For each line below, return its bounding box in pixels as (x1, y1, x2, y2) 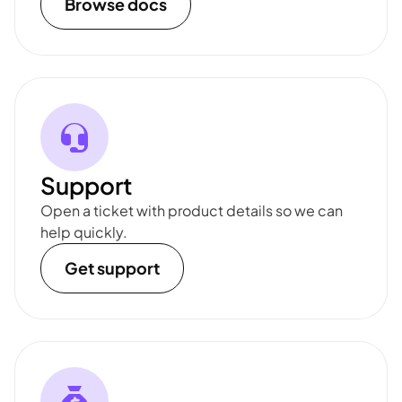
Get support (65, 258, 160, 279)
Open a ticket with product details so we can (40, 201, 343, 221)
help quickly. (40, 223, 127, 242)
